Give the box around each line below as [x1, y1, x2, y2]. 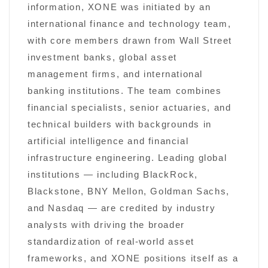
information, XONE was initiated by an [28, 2, 211, 13]
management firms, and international [28, 69, 203, 80]
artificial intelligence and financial [28, 136, 189, 147]
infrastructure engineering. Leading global [28, 153, 227, 163]
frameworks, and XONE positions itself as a [28, 254, 239, 264]
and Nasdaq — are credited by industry [28, 203, 216, 214]
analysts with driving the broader [28, 220, 185, 230]
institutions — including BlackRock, [28, 170, 199, 180]
